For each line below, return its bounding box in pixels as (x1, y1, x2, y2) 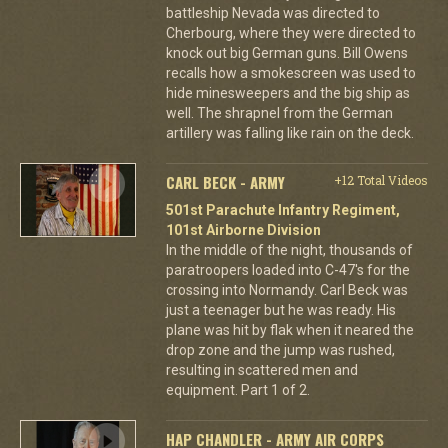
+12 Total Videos (333, 172, 428, 188)
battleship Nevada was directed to (165, 5, 380, 21)
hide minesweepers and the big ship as (165, 85, 410, 101)
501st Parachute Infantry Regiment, (165, 202, 400, 218)
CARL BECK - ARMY (165, 171, 285, 193)
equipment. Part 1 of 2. (165, 382, 310, 398)
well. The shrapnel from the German (165, 105, 393, 121)
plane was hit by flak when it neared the (165, 322, 414, 338)
